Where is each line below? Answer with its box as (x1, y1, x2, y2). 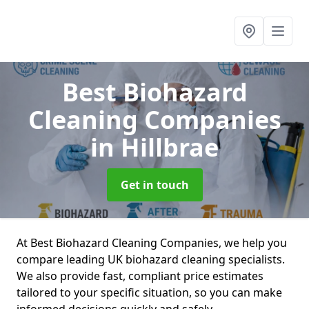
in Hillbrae (90, 130, 219, 164)
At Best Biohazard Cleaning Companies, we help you (17, 235, 287, 250)
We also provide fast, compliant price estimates (17, 268, 263, 283)
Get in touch (120, 177, 189, 192)
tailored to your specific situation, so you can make (17, 285, 282, 300)
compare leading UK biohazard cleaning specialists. (17, 252, 285, 267)
